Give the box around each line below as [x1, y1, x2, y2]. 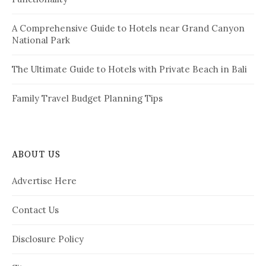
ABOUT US [12, 148, 61, 160]
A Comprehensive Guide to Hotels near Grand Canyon [12, 22, 245, 34]
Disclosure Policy [12, 233, 84, 245]
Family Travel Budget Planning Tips [12, 92, 163, 104]
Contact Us [12, 204, 59, 216]
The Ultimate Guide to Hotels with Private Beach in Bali [12, 63, 247, 75]
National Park [12, 34, 70, 46]
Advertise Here [12, 175, 77, 186]
